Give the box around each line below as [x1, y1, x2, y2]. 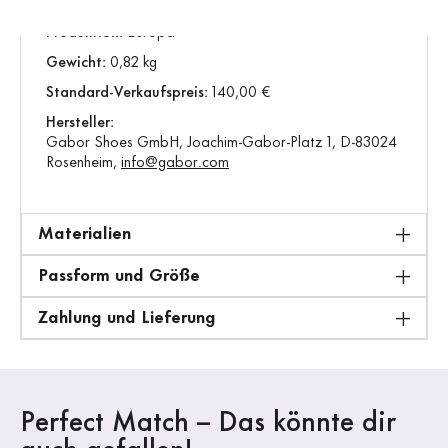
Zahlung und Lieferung [38, 310, 216, 326]
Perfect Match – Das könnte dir [20, 410, 396, 436]
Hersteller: [46, 116, 114, 130]
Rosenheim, [46, 156, 121, 170]
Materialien [38, 226, 131, 242]
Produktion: [46, 26, 127, 40]
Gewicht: [46, 56, 110, 70]
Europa [127, 26, 175, 40]
